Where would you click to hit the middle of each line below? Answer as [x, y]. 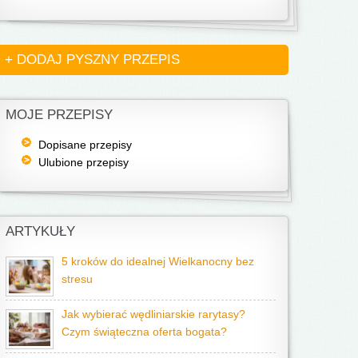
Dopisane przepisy [85, 145]
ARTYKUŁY [40, 231]
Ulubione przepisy [83, 162]
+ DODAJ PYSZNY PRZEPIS [92, 60]
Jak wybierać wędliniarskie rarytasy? [153, 314]
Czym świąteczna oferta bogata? [144, 332]
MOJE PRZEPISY [59, 115]
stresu [77, 279]
